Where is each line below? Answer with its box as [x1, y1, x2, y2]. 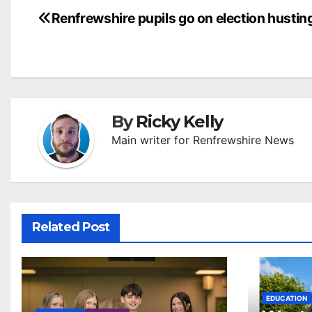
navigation [38, 36, 150, 63]
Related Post [32, 219, 110, 235]
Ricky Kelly [136, 111, 224, 132]
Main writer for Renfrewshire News [111, 133, 294, 147]
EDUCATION [266, 294, 308, 302]
